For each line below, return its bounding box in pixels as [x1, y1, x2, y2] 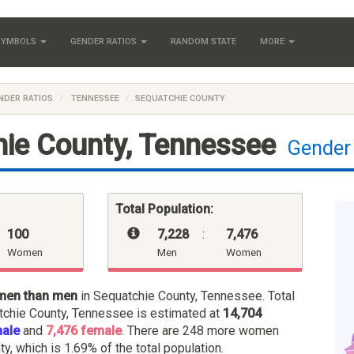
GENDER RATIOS [70, 36, 139, 47]
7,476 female [46, 322, 122, 338]
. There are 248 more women [122, 322, 279, 338]
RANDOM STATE [171, 36, 236, 47]
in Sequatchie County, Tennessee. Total [77, 288, 295, 303]
